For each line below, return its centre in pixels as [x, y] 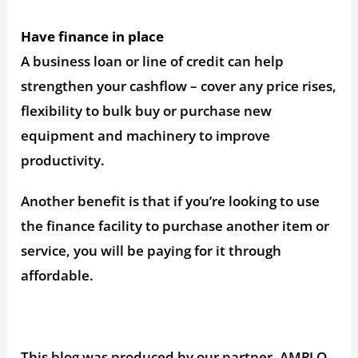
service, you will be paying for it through [151, 250]
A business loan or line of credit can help [153, 61]
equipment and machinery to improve [146, 135]
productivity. [63, 160]
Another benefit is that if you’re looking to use [171, 201]
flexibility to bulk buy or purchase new [147, 110]
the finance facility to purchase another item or [175, 225]
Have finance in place [93, 36]
